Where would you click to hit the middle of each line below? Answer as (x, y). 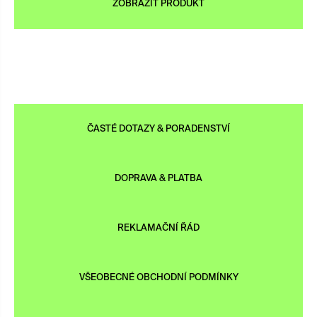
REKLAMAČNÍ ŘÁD (158, 228)
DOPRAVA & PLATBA (158, 178)
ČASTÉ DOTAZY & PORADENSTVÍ (158, 129)
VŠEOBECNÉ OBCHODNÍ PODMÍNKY (158, 277)
